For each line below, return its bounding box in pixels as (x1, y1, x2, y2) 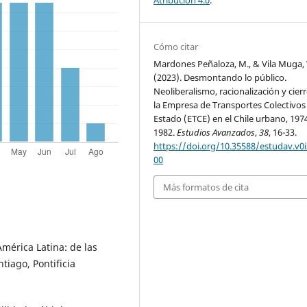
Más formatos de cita (163, 180, 249, 193)
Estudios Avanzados (177, 125, 256, 138)
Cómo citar (153, 40, 199, 53)
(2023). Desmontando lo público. (153, 71, 287, 84)
